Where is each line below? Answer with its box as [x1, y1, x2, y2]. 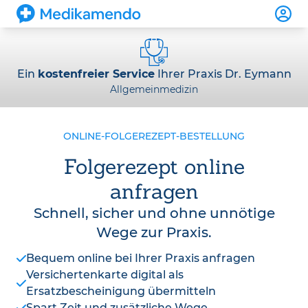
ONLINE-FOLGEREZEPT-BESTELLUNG [63, 130, 245, 142]
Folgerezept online [63, 153, 245, 179]
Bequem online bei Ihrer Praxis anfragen [26, 252, 255, 265]
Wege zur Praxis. [96, 224, 212, 241]
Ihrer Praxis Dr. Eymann [154, 67, 291, 80]
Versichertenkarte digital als [26, 268, 184, 281]
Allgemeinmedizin [110, 83, 198, 96]
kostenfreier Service [37, 67, 155, 80]
